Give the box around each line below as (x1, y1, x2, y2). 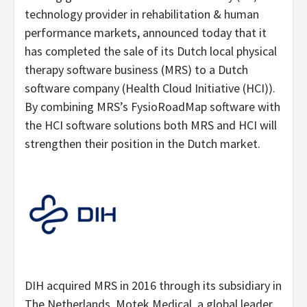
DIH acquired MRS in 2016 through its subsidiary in (25, 278, 282, 293)
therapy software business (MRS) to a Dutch (25, 62, 248, 77)
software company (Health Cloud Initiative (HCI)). (25, 80, 275, 96)
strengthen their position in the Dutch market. (25, 136, 260, 151)
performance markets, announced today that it (25, 25, 267, 40)
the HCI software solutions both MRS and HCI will (25, 117, 277, 133)
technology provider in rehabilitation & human (25, 6, 259, 22)
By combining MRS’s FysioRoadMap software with (25, 99, 280, 114)
